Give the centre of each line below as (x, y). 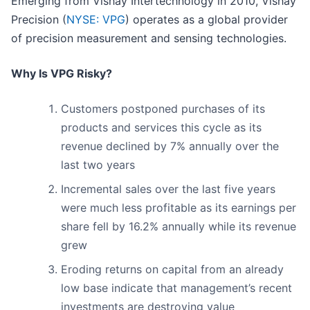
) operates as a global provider (207, 20)
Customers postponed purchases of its (163, 109)
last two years (98, 165)
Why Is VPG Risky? (62, 74)
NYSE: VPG (96, 20)
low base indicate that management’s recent (176, 288)
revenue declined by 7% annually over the (170, 146)
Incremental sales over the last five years (168, 189)
